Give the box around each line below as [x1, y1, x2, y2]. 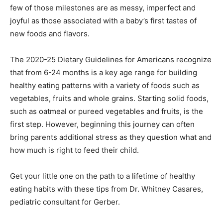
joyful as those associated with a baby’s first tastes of [10, 16, 197, 26]
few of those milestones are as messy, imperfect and [10, 3, 196, 13]
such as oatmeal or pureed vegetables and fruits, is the [10, 107, 203, 116]
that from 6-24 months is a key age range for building [10, 68, 197, 78]
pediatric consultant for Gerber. [10, 197, 120, 207]
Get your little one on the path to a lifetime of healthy [10, 171, 195, 181]
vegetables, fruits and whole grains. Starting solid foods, [10, 94, 209, 104]
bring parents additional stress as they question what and [10, 132, 212, 142]
